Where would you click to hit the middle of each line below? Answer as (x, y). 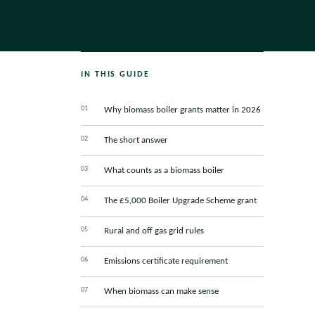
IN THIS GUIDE (115, 75)
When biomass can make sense (161, 292)
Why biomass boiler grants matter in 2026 (182, 110)
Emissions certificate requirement (166, 262)
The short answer (136, 141)
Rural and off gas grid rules (154, 231)
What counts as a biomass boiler (164, 171)
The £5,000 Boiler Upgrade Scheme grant (180, 201)
